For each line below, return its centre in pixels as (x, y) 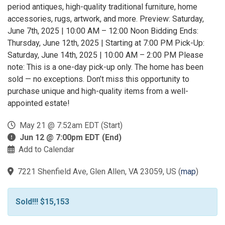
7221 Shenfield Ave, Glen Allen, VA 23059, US (97, 172)
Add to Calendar (46, 149)
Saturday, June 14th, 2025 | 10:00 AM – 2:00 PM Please (105, 55)
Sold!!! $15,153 (42, 202)
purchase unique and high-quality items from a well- (98, 91)
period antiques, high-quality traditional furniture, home (102, 7)
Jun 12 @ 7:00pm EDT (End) (71, 137)
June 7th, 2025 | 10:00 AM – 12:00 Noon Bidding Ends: (103, 31)
